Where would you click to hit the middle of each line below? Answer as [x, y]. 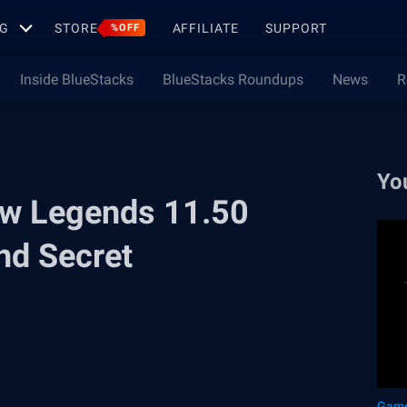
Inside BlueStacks [77, 79]
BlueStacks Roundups [233, 79]
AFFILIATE [205, 28]
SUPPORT [296, 28]
